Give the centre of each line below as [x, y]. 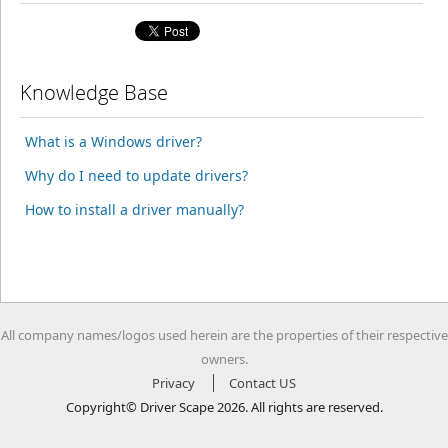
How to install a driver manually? [134, 209]
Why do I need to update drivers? [136, 175]
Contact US [262, 383]
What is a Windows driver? [113, 141]
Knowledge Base [93, 92]
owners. [224, 359]
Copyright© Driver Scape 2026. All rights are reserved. [224, 407]
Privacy [173, 383]
